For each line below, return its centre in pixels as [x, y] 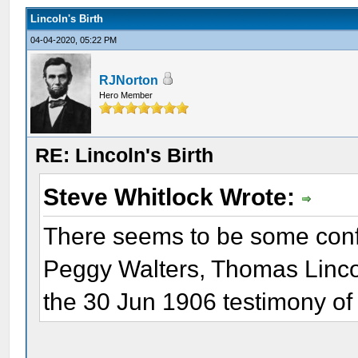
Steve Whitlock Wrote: [173, 197]
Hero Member [126, 95]
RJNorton [129, 80]
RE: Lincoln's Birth [125, 155]
